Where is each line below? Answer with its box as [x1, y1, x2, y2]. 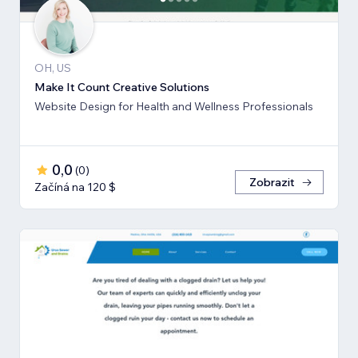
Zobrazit [249, 175, 295, 190]
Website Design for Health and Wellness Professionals [34, 99, 313, 114]
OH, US [34, 61, 71, 76]
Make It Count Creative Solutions [34, 80, 209, 95]
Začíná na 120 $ [34, 180, 116, 195]
